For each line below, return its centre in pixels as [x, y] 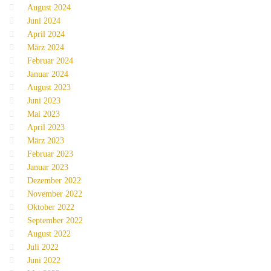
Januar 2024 [48, 74]
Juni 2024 [44, 21]
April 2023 [46, 128]
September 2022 [55, 221]
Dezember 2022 [54, 181]
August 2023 [49, 88]
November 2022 [55, 194]
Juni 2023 [44, 101]
